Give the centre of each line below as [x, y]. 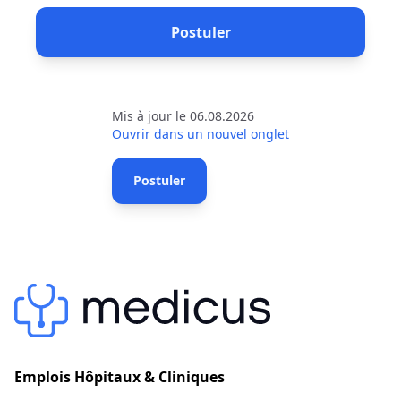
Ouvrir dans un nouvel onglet [200, 134]
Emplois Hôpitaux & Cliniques [119, 377]
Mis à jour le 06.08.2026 [183, 116]
